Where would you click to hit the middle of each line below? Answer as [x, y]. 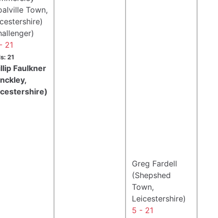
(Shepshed [151, 175]
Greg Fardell [154, 163]
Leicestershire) [159, 198]
